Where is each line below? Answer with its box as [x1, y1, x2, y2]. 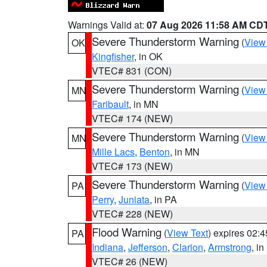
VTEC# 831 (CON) [92, 64, 172, 77]
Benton [139, 145, 170, 159]
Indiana [92, 240, 123, 254]
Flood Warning [92, 224, 162, 240]
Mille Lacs [92, 145, 135, 159]
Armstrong [208, 240, 252, 254]
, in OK [134, 49, 163, 63]
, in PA [150, 193, 177, 206]
